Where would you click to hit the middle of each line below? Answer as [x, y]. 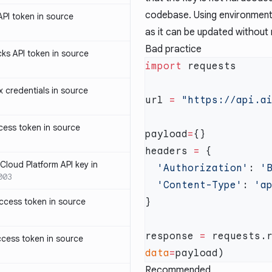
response [172, 236]
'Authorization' [203, 168]
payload [166, 134]
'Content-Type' [200, 185]
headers [169, 151]
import [163, 66]
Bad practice [173, 49]
